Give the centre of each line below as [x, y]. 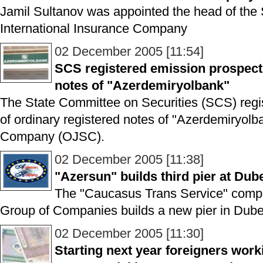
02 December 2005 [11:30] [129, 233]
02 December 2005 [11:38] [129, 159]
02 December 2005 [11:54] [129, 51]
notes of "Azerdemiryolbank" [142, 85]
